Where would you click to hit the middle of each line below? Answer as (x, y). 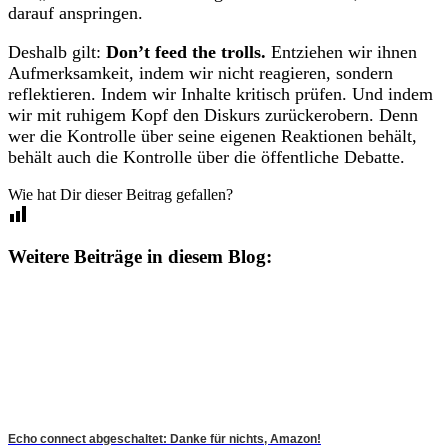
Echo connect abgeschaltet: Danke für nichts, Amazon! (164, 438)
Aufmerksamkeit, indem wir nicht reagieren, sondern (200, 72)
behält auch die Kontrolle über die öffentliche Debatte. (206, 156)
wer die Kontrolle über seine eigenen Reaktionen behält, (212, 135)
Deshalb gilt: (57, 51)
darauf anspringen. (75, 12)
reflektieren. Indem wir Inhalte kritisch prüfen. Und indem (220, 93)
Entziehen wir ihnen (341, 51)
